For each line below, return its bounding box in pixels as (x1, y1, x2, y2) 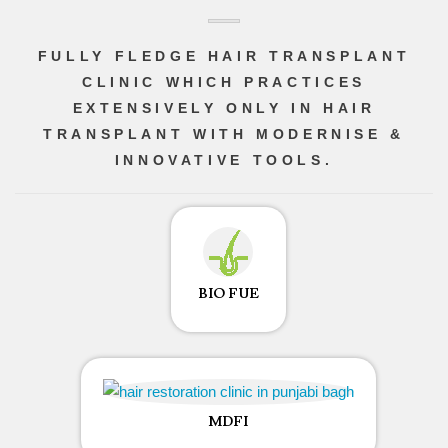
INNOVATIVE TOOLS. (114, 151, 334, 168)
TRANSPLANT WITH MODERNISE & (43, 125, 405, 142)
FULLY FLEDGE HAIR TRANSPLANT (37, 47, 411, 64)
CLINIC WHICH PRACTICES (82, 73, 366, 90)
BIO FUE (197, 284, 259, 303)
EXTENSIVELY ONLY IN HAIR (72, 99, 376, 116)
